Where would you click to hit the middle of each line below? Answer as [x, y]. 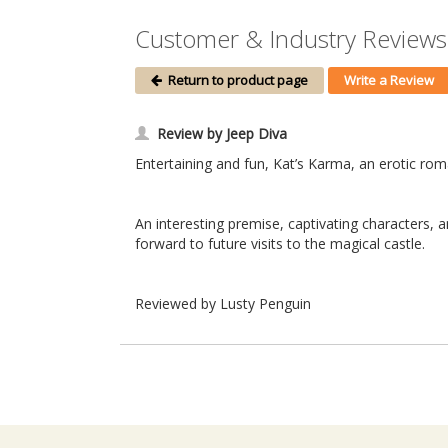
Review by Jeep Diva [222, 134]
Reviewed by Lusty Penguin [223, 304]
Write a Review [389, 80]
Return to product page [235, 80]
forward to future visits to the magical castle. [280, 244]
